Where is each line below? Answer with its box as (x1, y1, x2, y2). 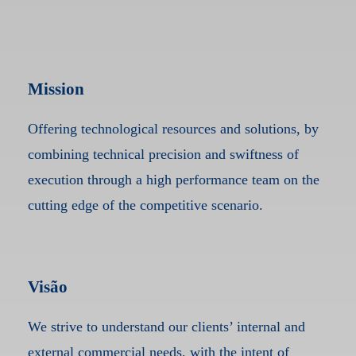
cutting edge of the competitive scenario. (27, 196, 263, 213)
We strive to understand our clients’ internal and (27, 319, 305, 335)
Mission (27, 79, 84, 99)
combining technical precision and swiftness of (27, 145, 299, 162)
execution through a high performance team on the (27, 171, 319, 188)
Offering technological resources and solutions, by (27, 120, 319, 137)
